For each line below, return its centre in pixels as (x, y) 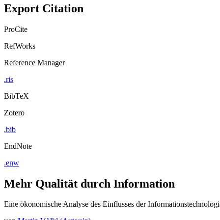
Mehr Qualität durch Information (89, 183)
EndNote (18, 146)
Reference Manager (34, 62)
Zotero (14, 112)
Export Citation (44, 8)
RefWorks (20, 46)
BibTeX (16, 96)
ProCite (16, 29)
